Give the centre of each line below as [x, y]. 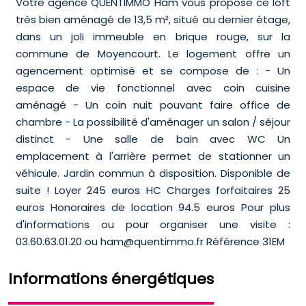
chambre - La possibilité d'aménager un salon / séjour [153, 122]
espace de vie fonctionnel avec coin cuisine [153, 88]
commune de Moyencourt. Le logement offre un [153, 54]
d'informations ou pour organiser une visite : [153, 225]
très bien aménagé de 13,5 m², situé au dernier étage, [153, 20]
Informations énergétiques [111, 279]
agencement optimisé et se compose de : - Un [153, 71]
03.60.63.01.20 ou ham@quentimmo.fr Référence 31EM [150, 242]
